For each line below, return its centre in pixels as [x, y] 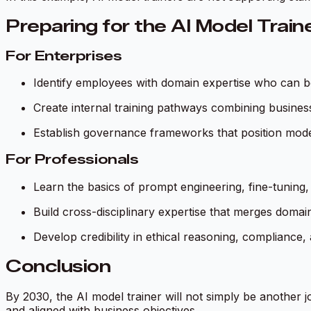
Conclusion [58, 266]
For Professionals [72, 159]
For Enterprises [64, 56]
